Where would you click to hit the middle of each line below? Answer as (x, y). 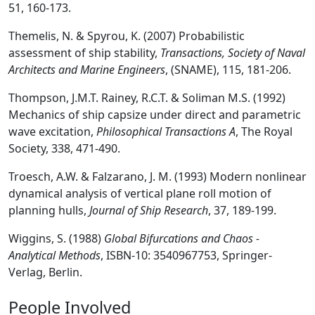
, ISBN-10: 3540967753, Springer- (186, 255)
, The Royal (264, 131)
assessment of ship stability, (84, 52)
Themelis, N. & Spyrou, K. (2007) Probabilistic (127, 36)
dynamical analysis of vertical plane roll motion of (140, 193)
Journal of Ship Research (149, 210)
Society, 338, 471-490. (64, 148)
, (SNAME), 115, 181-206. (228, 69)
